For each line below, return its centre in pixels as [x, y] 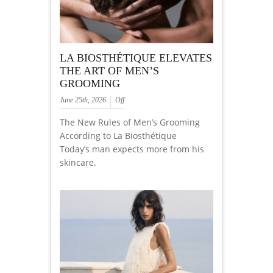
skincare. [78, 163]
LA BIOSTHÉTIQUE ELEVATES [136, 58]
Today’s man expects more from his [132, 149]
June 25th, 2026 [83, 100]
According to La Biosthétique [118, 136]
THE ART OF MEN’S [109, 71]
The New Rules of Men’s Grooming [130, 122]
